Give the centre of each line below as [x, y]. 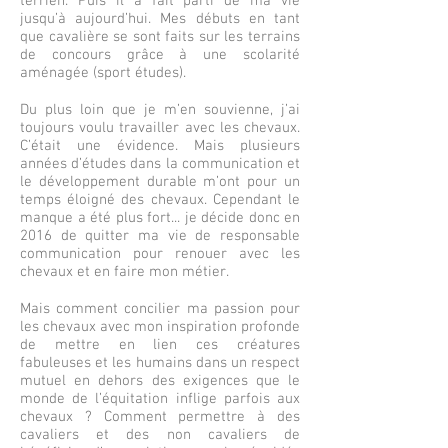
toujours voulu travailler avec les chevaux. [160, 128]
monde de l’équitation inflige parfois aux [160, 399]
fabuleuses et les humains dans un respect [160, 363]
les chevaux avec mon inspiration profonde [160, 327]
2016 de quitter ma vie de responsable [160, 236]
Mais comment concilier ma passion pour [160, 309]
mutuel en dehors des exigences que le [160, 381]
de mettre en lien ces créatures [160, 345]
